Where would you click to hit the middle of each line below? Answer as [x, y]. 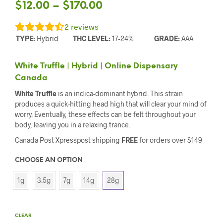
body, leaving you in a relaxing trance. [73, 125]
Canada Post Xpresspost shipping [68, 140]
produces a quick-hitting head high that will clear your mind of [111, 104]
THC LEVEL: [92, 39]
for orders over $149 [170, 140]
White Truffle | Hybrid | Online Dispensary [96, 66]
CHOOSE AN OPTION [49, 161]
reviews [84, 27]
